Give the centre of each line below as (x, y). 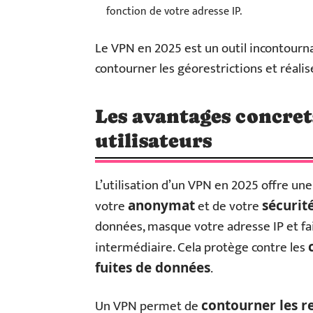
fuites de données (153, 268)
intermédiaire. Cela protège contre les (202, 248)
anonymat (161, 205)
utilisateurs (154, 140)
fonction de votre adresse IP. (174, 12)
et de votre (228, 206)
